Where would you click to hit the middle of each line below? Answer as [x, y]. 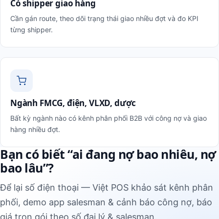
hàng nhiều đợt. [35, 129]
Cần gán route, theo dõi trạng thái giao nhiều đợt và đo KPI [104, 18]
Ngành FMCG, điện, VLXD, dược [73, 103]
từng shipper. [32, 29]
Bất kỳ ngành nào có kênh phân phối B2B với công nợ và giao [109, 118]
